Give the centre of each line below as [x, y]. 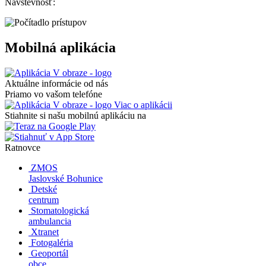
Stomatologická [60, 210]
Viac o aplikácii [142, 104]
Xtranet [45, 232]
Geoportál [50, 253]
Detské [44, 189]
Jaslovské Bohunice [66, 178]
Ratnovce [23, 147]
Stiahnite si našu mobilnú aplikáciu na [75, 115]
